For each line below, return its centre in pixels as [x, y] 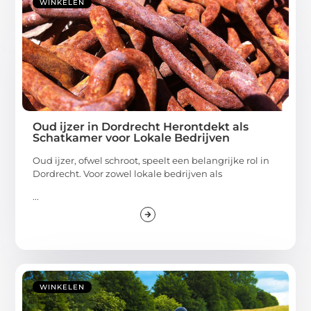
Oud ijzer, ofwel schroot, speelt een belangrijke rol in [151, 161]
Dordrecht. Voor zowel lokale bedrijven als [128, 174]
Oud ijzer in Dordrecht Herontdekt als [141, 127]
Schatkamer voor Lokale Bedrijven [132, 138]
